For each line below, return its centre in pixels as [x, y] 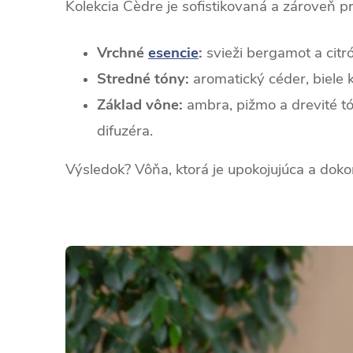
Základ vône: [140, 105]
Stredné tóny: [143, 79]
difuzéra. [125, 131]
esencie [173, 53]
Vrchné [123, 53]
